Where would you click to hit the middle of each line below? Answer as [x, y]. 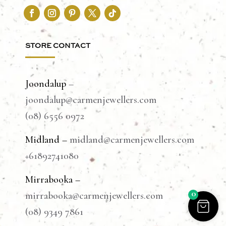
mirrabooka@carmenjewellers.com [94, 196]
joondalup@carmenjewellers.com [91, 100]
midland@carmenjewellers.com [132, 140]
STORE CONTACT [58, 46]
